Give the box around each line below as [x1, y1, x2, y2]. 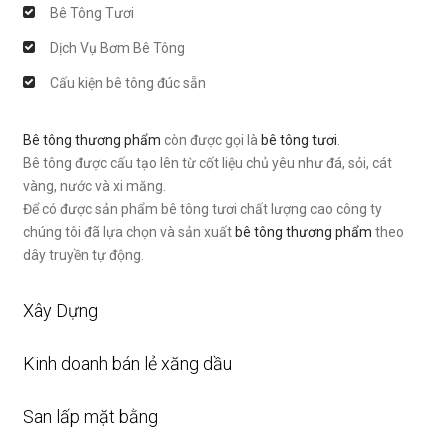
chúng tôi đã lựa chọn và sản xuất [23, 224, 235, 240]
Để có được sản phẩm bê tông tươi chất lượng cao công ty [23, 201, 382, 217]
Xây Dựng [23, 300, 98, 321]
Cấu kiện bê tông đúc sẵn [50, 75, 206, 91]
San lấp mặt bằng [23, 406, 158, 427]
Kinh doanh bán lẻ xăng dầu [23, 353, 232, 374]
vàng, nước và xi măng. [23, 178, 166, 194]
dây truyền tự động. [23, 247, 144, 263]
